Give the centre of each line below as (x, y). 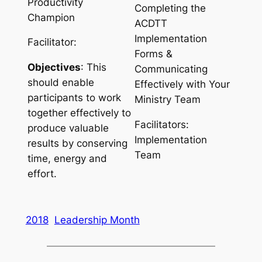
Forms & (153, 54)
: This (93, 68)
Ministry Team (167, 100)
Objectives (54, 68)
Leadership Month (97, 220)
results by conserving (77, 144)
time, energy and (67, 159)
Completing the (170, 8)
